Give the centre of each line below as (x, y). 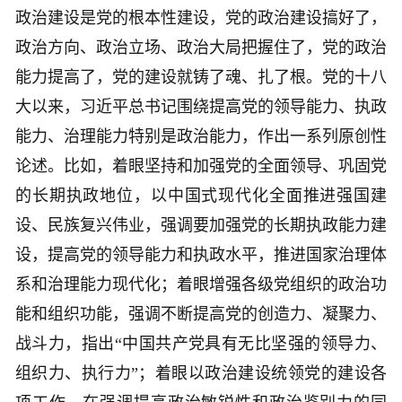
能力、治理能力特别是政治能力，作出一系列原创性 (201, 137)
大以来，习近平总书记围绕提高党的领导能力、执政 (201, 107)
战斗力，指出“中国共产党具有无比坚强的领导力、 (201, 344)
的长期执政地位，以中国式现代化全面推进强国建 (201, 196)
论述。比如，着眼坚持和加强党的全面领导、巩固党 (201, 166)
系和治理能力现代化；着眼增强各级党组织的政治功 (201, 285)
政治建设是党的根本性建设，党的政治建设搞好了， (201, 18)
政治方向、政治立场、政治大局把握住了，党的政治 (201, 48)
